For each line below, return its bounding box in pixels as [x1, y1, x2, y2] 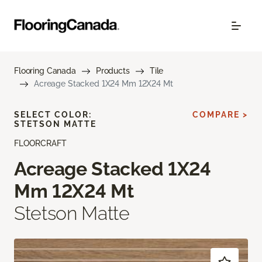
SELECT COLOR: [14, 110, 92, 119]
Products [95, 66, 130, 75]
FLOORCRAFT [14, 139, 67, 148]
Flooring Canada [14, 66, 76, 75]
